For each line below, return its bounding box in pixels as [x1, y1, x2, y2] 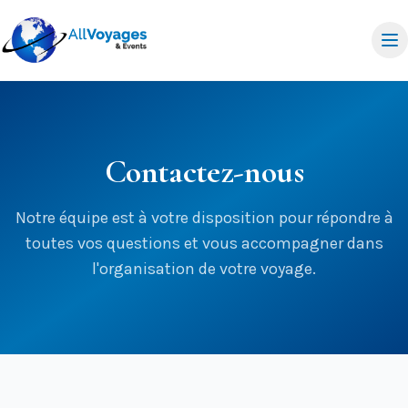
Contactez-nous [104, 152, 304, 191]
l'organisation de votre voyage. [92, 259, 316, 279]
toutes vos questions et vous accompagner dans [25, 233, 383, 253]
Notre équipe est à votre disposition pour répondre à [15, 208, 393, 228]
